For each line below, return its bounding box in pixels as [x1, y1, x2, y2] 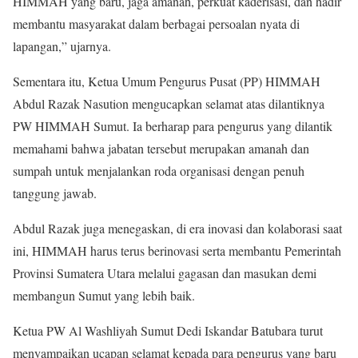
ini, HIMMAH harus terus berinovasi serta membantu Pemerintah [13, 241, 341, 259]
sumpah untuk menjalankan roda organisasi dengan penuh [13, 161, 304, 179]
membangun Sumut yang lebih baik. [13, 286, 195, 304]
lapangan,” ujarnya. [13, 37, 111, 54]
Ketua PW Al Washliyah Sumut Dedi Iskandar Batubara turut [13, 321, 323, 339]
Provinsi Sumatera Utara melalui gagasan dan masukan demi [13, 264, 316, 281]
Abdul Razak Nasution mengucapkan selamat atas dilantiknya [13, 94, 324, 112]
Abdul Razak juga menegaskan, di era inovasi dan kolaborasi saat [13, 219, 342, 237]
